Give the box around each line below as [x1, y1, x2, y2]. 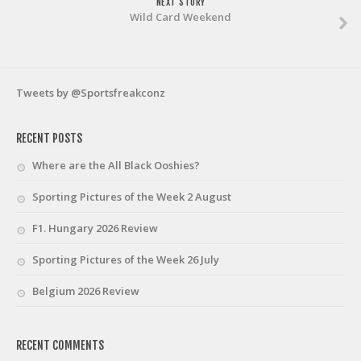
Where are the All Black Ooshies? [32, 158, 200, 172]
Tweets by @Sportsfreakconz [16, 85, 165, 100]
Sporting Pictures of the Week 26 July [32, 252, 219, 267]
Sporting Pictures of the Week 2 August [32, 189, 231, 204]
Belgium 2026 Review [32, 284, 139, 298]
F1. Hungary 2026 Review [32, 221, 158, 235]
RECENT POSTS [16, 131, 82, 145]
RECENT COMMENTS [16, 338, 104, 352]
